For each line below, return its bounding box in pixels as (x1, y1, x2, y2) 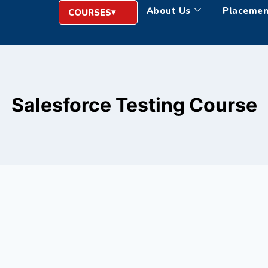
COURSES (68, 6, 111, 19)
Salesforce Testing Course (11, 93, 257, 117)
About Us (146, 4, 191, 17)
